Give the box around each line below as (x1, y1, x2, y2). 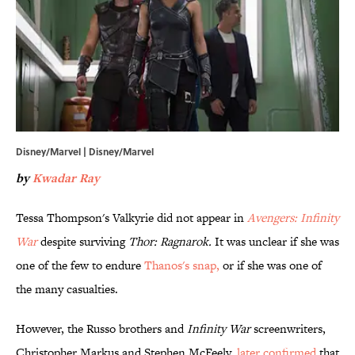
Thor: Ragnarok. (128, 233, 215, 250)
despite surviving (37, 233, 128, 250)
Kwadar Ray (32, 170, 100, 187)
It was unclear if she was (215, 233, 339, 250)
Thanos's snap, (144, 257, 219, 274)
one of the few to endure (16, 257, 144, 274)
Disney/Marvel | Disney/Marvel (16, 144, 154, 159)
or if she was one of (219, 257, 322, 274)
